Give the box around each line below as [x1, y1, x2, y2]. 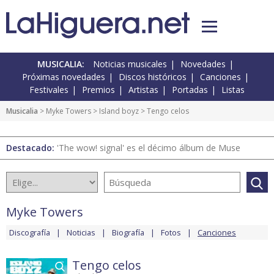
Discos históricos [119, 71, 187, 83]
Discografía [9, 227, 50, 239]
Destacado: [6, 142, 57, 154]
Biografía [112, 227, 144, 239]
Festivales [29, 84, 68, 96]
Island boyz [99, 106, 139, 117]
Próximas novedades [22, 71, 105, 83]
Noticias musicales [93, 58, 167, 70]
